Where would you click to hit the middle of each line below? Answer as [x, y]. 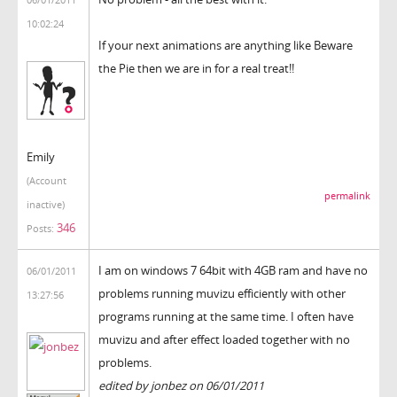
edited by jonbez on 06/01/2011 [181, 385]
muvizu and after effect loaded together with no [224, 339]
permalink [347, 195]
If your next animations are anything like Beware [226, 45]
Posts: [40, 228]
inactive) [46, 204]
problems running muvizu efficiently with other [222, 293]
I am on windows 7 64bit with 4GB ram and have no [233, 270]
